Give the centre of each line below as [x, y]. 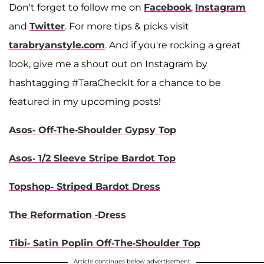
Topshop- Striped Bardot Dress [85, 186]
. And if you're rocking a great [173, 45]
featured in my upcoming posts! [86, 101]
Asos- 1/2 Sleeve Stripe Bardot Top [92, 158]
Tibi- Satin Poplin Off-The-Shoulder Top [105, 243]
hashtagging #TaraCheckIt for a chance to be [115, 82]
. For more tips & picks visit [127, 26]
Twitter [47, 26]
